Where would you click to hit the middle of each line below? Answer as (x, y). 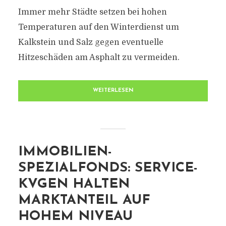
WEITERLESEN (113, 91)
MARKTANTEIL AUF (84, 201)
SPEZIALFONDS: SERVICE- (108, 168)
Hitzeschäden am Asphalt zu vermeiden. (99, 58)
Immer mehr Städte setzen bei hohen (92, 12)
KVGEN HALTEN (74, 184)
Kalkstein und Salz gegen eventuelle (91, 42)
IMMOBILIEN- (65, 152)
